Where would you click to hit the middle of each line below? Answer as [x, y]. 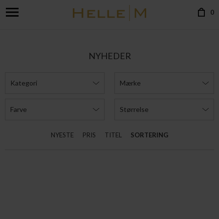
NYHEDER [109, 56]
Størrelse [134, 109]
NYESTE [62, 135]
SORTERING [149, 135]
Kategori [24, 83]
